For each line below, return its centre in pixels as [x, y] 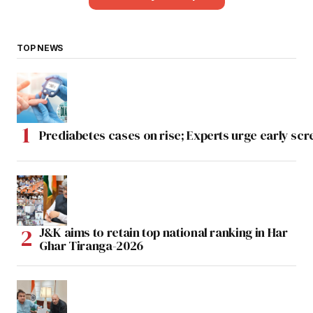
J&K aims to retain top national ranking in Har [163, 232]
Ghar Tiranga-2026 [91, 245]
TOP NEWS [40, 48]
